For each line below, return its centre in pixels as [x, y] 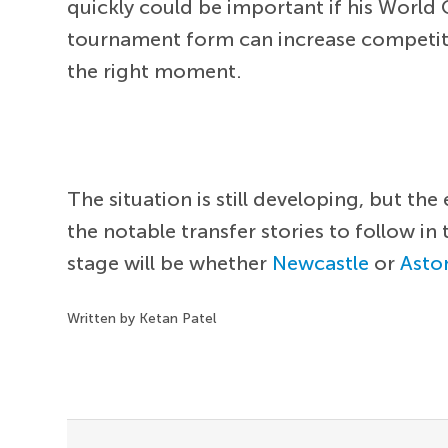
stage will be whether [170, 262]
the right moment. [155, 70]
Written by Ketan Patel [142, 318]
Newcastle [321, 262]
